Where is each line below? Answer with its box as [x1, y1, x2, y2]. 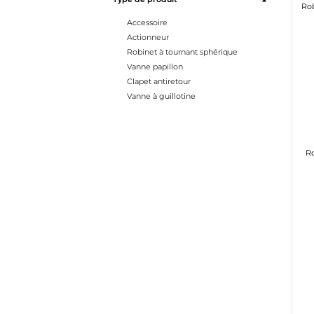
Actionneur [126, 33, 169, 42]
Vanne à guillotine [126, 92, 196, 101]
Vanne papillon [126, 62, 183, 71]
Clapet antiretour [126, 77, 191, 86]
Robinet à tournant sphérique [126, 48, 238, 57]
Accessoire [126, 18, 168, 27]
